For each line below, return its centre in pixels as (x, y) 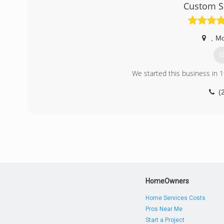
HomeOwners (167, 181)
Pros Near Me (164, 209)
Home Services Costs (176, 198)
